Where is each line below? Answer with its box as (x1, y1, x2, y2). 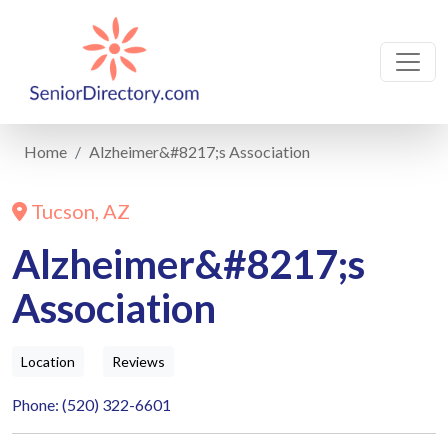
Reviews (112, 353, 165, 370)
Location (21, 353, 75, 370)
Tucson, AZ (27, 199, 130, 223)
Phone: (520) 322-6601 (12, 395, 171, 414)
